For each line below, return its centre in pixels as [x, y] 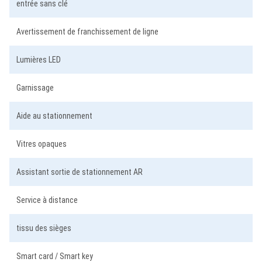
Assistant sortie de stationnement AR [80, 172]
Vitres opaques [42, 144]
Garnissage [35, 88]
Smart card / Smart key [55, 256]
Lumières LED [39, 60]
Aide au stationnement [54, 116]
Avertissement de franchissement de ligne [87, 32]
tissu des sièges [44, 228]
